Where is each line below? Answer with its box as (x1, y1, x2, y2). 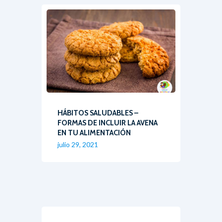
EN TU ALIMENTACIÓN (57, 128, 131, 138)
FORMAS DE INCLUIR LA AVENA (57, 118, 158, 128)
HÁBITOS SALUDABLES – (57, 109, 139, 118)
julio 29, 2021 (57, 140, 99, 149)
